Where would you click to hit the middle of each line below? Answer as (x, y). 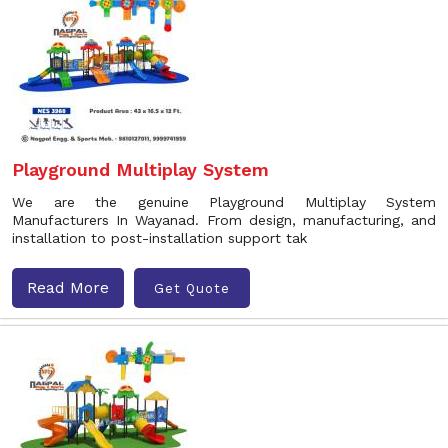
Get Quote (192, 288)
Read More (68, 287)
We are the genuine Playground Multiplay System (224, 202)
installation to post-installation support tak (159, 238)
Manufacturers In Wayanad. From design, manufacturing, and (224, 220)
